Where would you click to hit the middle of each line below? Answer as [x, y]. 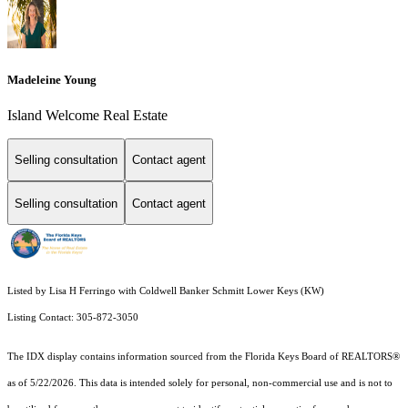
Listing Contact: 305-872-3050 [74, 318]
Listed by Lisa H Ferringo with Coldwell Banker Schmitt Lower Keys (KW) [166, 291]
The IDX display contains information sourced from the [126, 357]
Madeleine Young [52, 79]
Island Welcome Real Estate [87, 115]
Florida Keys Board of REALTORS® [322, 357]
